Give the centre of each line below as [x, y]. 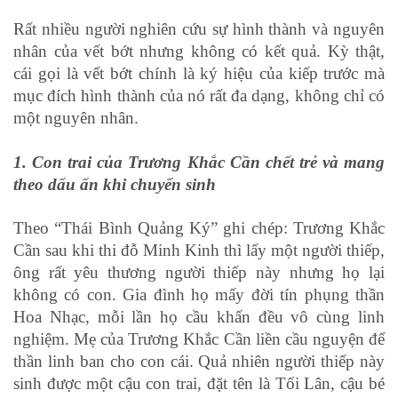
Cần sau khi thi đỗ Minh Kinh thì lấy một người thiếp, [199, 251]
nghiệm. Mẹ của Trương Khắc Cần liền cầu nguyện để [199, 339]
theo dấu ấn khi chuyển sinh [115, 185]
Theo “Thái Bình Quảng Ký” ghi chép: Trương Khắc [199, 228]
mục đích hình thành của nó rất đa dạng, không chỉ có [199, 96]
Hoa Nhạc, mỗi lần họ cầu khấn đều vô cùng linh [199, 317]
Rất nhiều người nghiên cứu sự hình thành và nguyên [199, 29]
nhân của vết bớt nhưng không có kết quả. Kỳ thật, [199, 52]
